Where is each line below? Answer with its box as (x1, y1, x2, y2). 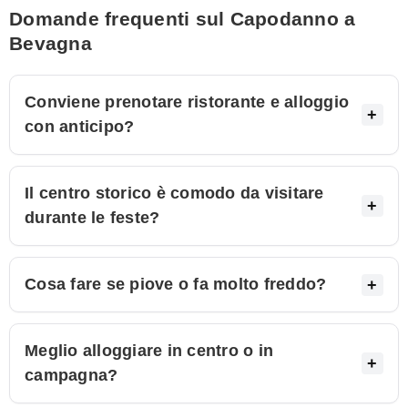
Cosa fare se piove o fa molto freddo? (25, 275, 327, 294)
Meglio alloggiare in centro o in (25, 342, 273, 361)
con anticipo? (25, 117, 135, 137)
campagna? (25, 366, 118, 385)
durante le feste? (25, 209, 160, 228)
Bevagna (9, 33, 92, 55)
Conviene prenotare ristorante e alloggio (25, 93, 349, 112)
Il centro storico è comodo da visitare (25, 184, 324, 203)
